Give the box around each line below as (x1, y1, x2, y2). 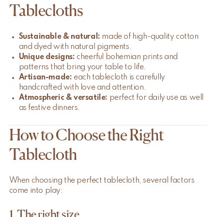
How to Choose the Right (9, 125, 164, 145)
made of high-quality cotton (100, 33, 199, 41)
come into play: (9, 187, 63, 195)
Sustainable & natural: (18, 33, 100, 41)
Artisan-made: (18, 74, 72, 82)
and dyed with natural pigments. (18, 43, 132, 51)
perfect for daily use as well (108, 94, 204, 102)
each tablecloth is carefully (72, 74, 165, 82)
